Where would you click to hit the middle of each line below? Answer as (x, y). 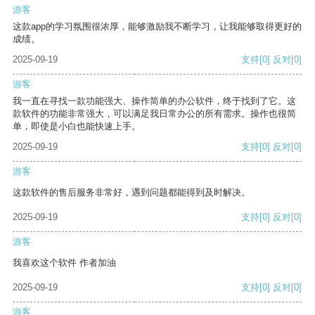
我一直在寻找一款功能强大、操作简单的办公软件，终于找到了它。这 (154, 101)
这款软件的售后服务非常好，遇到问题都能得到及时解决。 (131, 193)
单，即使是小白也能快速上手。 (77, 127)
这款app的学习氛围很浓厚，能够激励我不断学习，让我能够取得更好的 (157, 27)
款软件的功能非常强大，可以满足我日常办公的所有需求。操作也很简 (154, 114)
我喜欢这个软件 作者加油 (64, 263)
